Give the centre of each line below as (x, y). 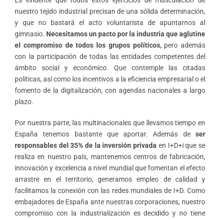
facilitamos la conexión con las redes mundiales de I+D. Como (110, 190)
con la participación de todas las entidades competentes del (110, 56)
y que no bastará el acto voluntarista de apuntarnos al (110, 22)
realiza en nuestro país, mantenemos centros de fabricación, (110, 156)
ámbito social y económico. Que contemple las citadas (110, 68)
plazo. (24, 101)
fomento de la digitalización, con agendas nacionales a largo (110, 90)
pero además (183, 45)
